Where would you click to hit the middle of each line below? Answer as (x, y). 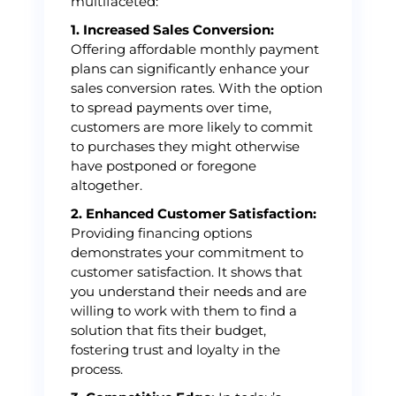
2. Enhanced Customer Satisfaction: (194, 213)
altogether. (107, 185)
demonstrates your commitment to (187, 252)
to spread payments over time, (171, 107)
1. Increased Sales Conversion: (172, 30)
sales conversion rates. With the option (197, 88)
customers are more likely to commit (192, 127)
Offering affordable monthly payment (195, 49)
